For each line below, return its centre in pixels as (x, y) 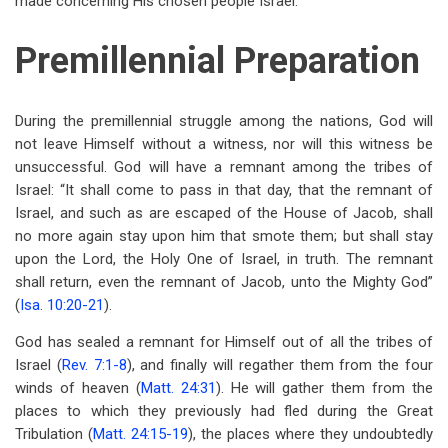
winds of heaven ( (78, 388)
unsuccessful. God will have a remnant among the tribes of (224, 167)
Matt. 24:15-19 (140, 434)
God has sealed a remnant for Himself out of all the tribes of (224, 342)
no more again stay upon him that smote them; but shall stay (224, 236)
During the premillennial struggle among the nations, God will (224, 121)
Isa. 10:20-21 (62, 305)
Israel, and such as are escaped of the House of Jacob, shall (224, 213)
